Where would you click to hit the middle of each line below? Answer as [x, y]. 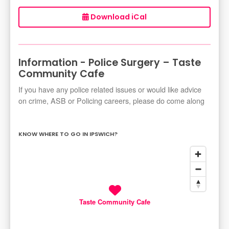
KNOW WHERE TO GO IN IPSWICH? [68, 134]
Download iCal [118, 17]
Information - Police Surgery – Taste [110, 63]
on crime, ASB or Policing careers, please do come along [111, 101]
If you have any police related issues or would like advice [110, 89]
